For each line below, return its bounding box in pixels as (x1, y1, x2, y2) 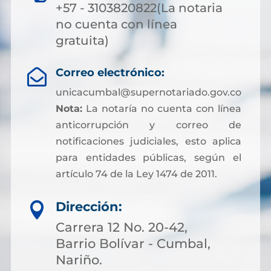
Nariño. (56, 252, 102, 267)
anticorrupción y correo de (55, 119, 241, 131)
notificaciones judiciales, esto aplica (55, 135, 241, 147)
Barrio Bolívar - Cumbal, (56, 236, 211, 251)
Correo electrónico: (55, 66, 165, 79)
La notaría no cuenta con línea (82, 103, 241, 114)
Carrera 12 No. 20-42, (56, 220, 188, 235)
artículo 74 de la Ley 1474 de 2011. (55, 168, 217, 180)
